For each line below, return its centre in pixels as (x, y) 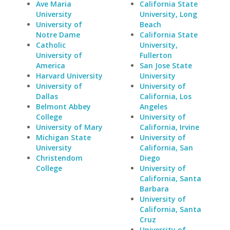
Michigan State (63, 137)
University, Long (168, 14)
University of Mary (69, 127)
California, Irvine (169, 127)
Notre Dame (58, 35)
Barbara (154, 189)
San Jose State (166, 65)
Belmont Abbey (63, 107)
